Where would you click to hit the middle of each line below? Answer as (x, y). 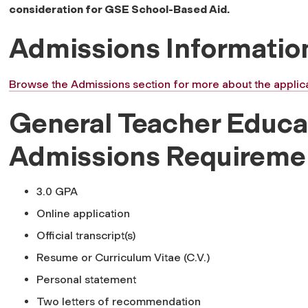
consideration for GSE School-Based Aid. (119, 9)
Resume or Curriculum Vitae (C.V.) (123, 257)
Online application (83, 213)
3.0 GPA (57, 191)
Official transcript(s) (86, 235)
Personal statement (86, 279)
